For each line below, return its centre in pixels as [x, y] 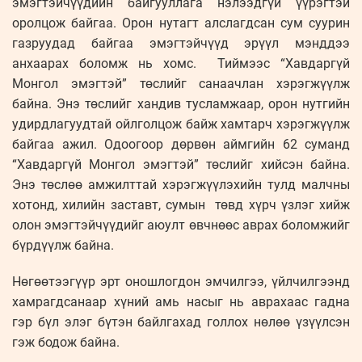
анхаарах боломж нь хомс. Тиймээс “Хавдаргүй [181, 64]
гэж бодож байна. [66, 343]
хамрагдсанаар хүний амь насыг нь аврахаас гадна [181, 302]
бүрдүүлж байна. [63, 246]
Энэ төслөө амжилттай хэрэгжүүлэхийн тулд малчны [181, 185]
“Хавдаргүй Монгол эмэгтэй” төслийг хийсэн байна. [181, 165]
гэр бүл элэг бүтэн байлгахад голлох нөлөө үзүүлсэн [181, 322]
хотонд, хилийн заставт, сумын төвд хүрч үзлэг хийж [181, 205]
